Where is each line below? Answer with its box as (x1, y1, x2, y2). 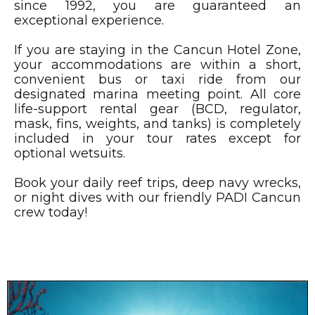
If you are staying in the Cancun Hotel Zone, (14, 42, 301, 58)
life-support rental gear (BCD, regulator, (14, 101, 301, 117)
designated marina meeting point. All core (14, 86, 301, 103)
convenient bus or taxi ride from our (14, 72, 301, 88)
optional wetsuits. (14, 146, 125, 162)
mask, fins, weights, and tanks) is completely (14, 116, 301, 132)
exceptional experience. (14, 13, 164, 29)
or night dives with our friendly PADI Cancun (14, 190, 301, 206)
